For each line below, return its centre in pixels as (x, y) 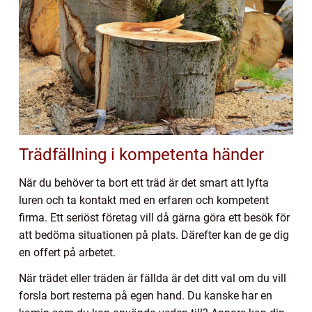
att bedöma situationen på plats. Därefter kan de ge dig (154, 235)
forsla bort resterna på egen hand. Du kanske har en (146, 295)
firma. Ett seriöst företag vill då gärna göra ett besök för (154, 217)
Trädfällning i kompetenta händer (141, 154)
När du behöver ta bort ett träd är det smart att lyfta (144, 182)
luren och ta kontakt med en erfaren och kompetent (144, 200)
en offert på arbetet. (67, 252)
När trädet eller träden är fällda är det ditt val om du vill (153, 278)
